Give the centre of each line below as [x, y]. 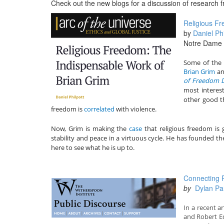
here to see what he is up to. [93, 147]
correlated [99, 109]
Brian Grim [199, 71]
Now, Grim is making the [90, 128]
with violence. [137, 109]
